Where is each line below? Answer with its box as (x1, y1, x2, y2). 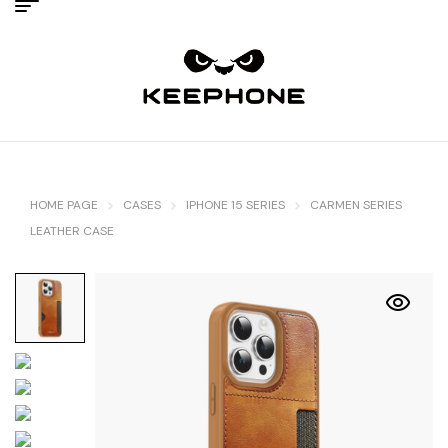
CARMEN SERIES (310, 196, 402, 213)
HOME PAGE (30, 196, 98, 213)
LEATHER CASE (30, 222, 114, 239)
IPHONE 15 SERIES (186, 196, 285, 213)
